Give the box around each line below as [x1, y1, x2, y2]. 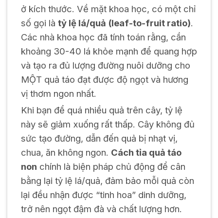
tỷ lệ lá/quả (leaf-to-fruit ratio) [57, 18, 191, 29]
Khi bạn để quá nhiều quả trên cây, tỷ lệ [20, 105, 182, 116]
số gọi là [20, 18, 58, 29]
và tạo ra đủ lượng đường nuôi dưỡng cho [20, 60, 190, 71]
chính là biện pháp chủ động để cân [36, 161, 185, 172]
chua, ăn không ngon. [20, 147, 111, 158]
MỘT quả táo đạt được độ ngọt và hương [20, 74, 188, 85]
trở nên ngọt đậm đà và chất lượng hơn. [20, 203, 182, 215]
